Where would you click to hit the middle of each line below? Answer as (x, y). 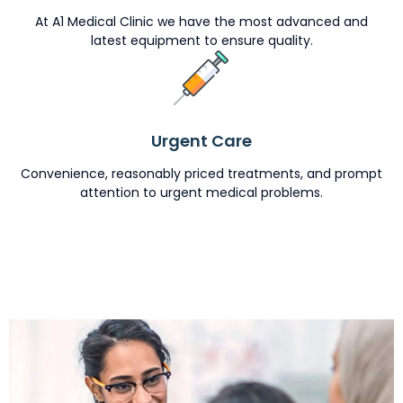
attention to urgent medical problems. (201, 193)
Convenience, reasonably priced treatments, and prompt (201, 174)
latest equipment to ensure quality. (201, 41)
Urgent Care (201, 141)
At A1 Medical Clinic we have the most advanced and (201, 22)
